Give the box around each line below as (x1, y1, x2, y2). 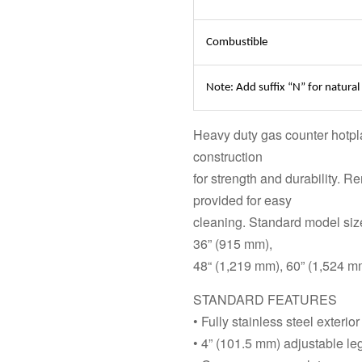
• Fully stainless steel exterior (193, 312, 360, 330)
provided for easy (193, 191, 292, 209)
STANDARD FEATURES (193, 290, 337, 309)
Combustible (206, 36, 267, 48)
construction (193, 147, 263, 166)
